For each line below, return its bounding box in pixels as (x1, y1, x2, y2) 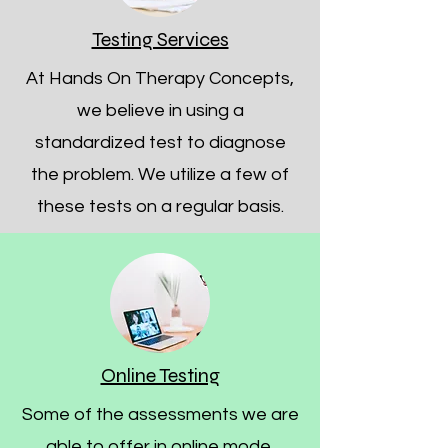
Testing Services (91, 27, 229, 52)
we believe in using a (76, 101, 244, 120)
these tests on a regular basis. (36, 197, 284, 216)
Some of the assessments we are (21, 405, 299, 424)
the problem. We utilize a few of (31, 165, 289, 184)
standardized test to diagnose (34, 133, 286, 152)
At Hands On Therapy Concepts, (26, 69, 294, 88)
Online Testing (100, 363, 220, 388)
